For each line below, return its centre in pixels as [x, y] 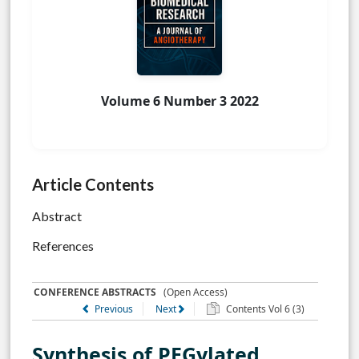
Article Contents [93, 185]
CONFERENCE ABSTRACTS [95, 292]
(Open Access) [192, 292]
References [63, 245]
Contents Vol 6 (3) [264, 309]
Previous [113, 309]
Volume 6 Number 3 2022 [179, 101]
